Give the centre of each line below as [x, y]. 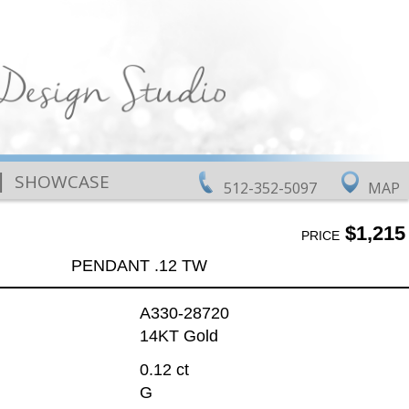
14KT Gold [178, 336]
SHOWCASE [62, 181]
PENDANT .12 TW [139, 265]
